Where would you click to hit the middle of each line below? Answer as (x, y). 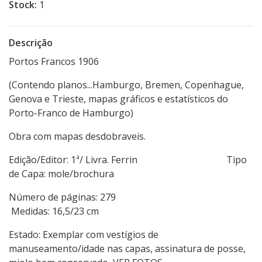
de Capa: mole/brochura (61, 174)
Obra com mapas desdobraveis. (77, 137)
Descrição (31, 43)
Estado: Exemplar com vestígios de (84, 235)
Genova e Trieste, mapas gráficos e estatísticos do (118, 99)
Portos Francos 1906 (54, 62)
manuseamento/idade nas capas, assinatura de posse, (127, 249)
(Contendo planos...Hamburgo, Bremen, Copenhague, (126, 85)
